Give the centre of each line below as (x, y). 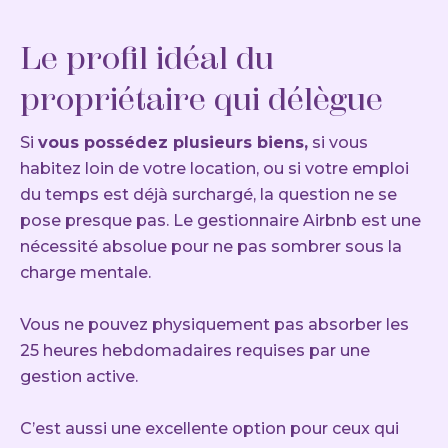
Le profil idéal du (147, 57)
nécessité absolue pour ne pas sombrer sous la (211, 246)
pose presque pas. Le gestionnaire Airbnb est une (220, 220)
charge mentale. (85, 272)
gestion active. (79, 376)
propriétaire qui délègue (201, 98)
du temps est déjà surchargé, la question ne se (208, 194)
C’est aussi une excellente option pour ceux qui (209, 428)
